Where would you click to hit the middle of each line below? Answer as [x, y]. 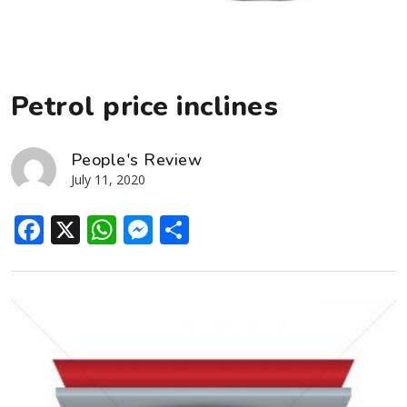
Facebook [109, 229]
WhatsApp [188, 229]
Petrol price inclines [145, 106]
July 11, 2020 [108, 179]
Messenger [229, 229]
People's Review [137, 159]
